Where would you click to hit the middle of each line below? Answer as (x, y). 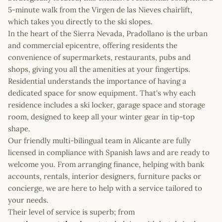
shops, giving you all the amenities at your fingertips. (99, 69)
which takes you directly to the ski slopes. (80, 21)
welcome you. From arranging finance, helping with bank (106, 164)
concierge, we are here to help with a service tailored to (105, 188)
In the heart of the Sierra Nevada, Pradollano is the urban (108, 33)
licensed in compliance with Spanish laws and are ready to (109, 152)
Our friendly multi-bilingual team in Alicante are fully (99, 140)
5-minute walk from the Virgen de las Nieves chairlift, (100, 9)
